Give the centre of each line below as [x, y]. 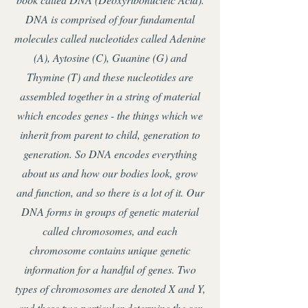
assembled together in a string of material [110, 96]
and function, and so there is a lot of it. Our [110, 192]
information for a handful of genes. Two [110, 269]
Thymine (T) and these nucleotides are [110, 77]
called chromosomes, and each [110, 231]
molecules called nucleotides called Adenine [110, 38]
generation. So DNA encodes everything [110, 154]
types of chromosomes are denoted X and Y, [110, 288]
